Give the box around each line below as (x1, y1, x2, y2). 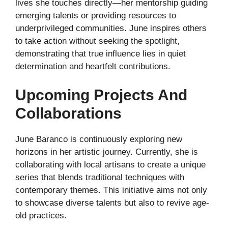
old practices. (15, 210, 67, 220)
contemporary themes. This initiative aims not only (15, 185, 207, 195)
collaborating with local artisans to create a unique (15, 159, 206, 169)
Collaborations (15, 104, 122, 122)
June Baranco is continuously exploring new (15, 134, 182, 144)
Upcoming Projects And (15, 86, 187, 103)
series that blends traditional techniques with (15, 172, 184, 182)
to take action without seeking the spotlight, (15, 36, 180, 46)
